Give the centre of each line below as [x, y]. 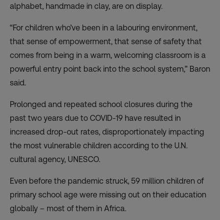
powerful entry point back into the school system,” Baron [110, 69]
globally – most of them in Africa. [68, 209]
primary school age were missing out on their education [108, 195]
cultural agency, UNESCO [54, 160]
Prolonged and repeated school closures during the [101, 105]
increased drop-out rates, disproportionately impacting [107, 132]
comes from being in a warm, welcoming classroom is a [108, 55]
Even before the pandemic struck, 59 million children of [107, 181]
